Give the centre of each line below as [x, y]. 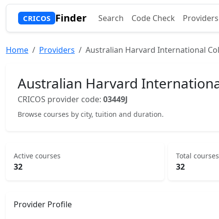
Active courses [37, 156]
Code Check [153, 18]
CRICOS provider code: [60, 99]
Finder [71, 18]
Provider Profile [43, 204]
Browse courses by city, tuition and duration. [91, 114]
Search [111, 18]
